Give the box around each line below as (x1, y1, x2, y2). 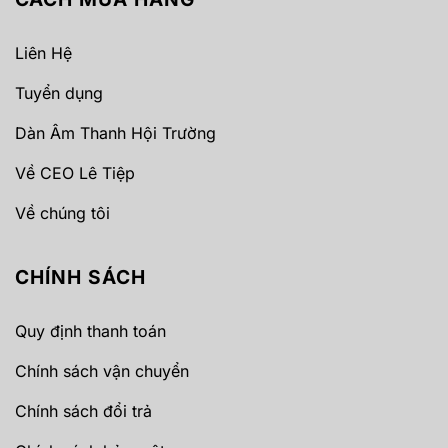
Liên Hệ (15, 42, 72, 63)
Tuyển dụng (15, 82, 103, 103)
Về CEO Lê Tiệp (15, 162, 135, 183)
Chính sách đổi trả (15, 400, 152, 421)
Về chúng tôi (15, 202, 110, 223)
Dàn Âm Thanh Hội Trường (15, 122, 216, 143)
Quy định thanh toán (15, 320, 166, 341)
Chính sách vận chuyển (15, 360, 189, 381)
